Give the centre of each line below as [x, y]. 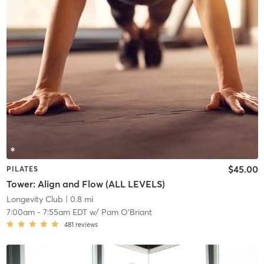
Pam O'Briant [126, 212]
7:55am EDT [65, 212]
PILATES [22, 169]
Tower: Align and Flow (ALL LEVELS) [85, 184]
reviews [86, 225]
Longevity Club [34, 199]
